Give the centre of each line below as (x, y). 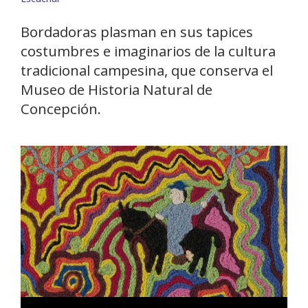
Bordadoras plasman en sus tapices (137, 32)
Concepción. (61, 109)
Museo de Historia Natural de (117, 89)
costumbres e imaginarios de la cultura (148, 51)
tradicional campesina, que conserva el (147, 70)
